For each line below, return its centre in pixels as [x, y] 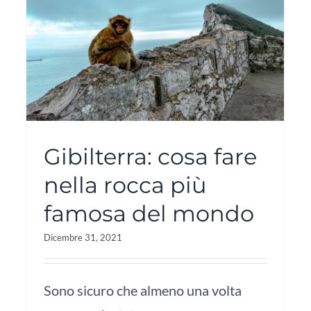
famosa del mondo [149, 213]
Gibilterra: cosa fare [150, 157]
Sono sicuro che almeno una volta [143, 290]
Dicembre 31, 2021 [83, 237]
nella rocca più [125, 185]
